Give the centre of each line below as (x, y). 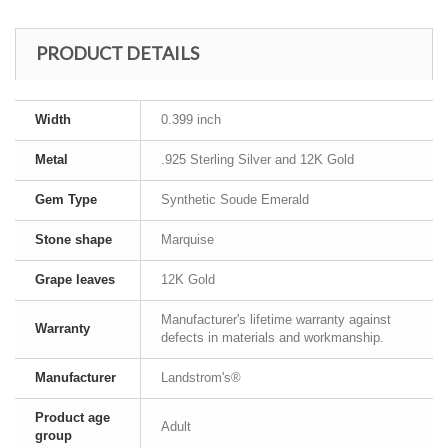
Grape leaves (75, 279)
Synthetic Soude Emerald (235, 199)
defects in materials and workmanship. (272, 337)
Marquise (187, 239)
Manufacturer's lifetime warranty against (276, 319)
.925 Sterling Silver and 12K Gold (257, 159)
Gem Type (66, 199)
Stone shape (73, 239)
